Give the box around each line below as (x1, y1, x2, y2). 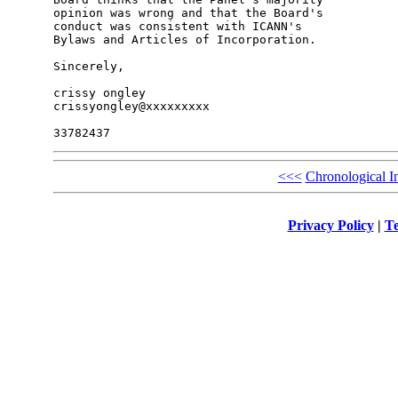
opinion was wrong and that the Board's (52, 6, 330, 20)
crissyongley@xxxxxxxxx (52, 99, 210, 114)
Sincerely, (52, 60, 124, 74)
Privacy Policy (287, 217, 374, 233)
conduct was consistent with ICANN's (52, 20, 309, 34)
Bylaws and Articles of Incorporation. (52, 33, 316, 47)
